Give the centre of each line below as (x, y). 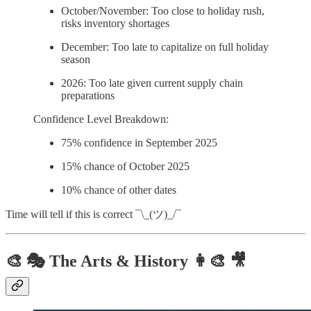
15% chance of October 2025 (125, 166)
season (76, 59)
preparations (88, 95)
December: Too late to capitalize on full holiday (165, 47)
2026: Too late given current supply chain (152, 83)
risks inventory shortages (115, 23)
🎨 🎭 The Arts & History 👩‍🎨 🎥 (126, 261)
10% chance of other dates (119, 190)
